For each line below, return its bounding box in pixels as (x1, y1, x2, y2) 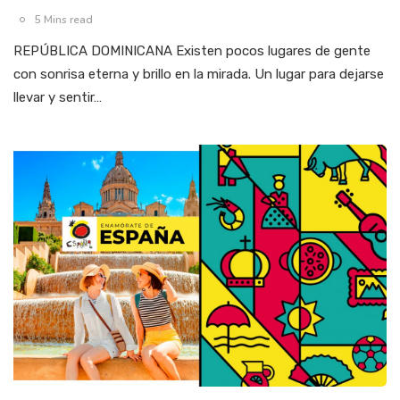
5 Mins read (35, 12, 93, 27)
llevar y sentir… (13, 88, 102, 105)
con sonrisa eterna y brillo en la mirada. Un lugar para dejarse (13, 65, 384, 82)
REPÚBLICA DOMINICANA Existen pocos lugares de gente (13, 42, 371, 59)
